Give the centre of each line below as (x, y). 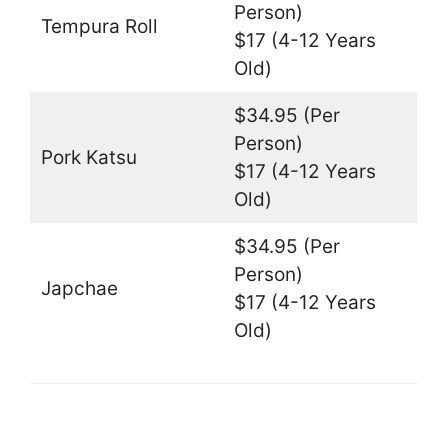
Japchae (79, 288)
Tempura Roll (99, 26)
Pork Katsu (88, 157)
